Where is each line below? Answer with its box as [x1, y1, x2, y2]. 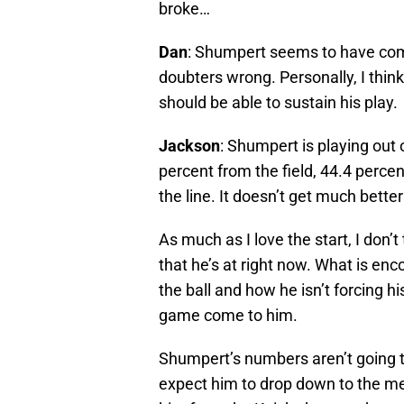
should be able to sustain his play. [159, 93, 398, 113]
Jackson [159, 136, 220, 156]
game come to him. [159, 306, 298, 326]
